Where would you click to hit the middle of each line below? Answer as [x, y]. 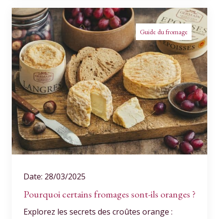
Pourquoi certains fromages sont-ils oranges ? [109, 194]
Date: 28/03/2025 [55, 176]
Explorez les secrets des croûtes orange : [98, 212]
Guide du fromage [164, 32]
